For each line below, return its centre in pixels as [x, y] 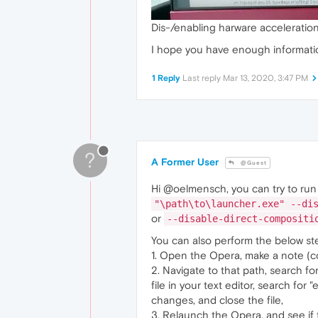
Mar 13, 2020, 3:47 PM [265, 78]
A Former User [185, 161]
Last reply [203, 78]
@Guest [253, 163]
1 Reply [166, 78]
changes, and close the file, [217, 300]
